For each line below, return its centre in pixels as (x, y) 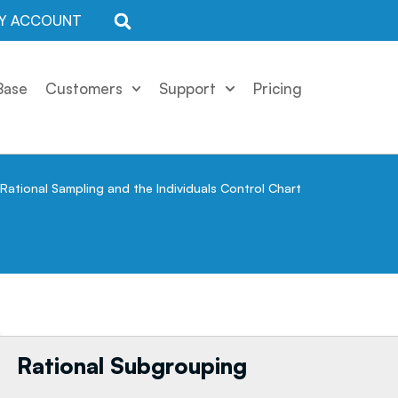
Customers (84, 88)
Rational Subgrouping (131, 366)
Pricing (278, 88)
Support (188, 88)
